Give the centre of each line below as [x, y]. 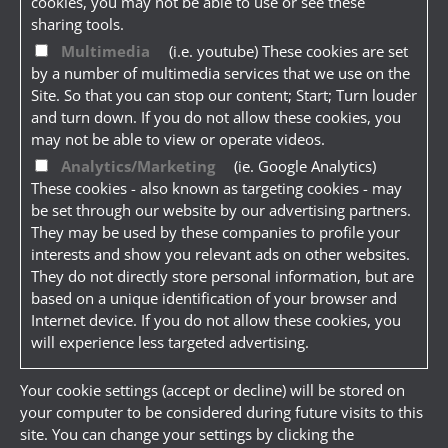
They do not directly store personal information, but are [222, 276]
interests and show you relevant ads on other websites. [220, 254]
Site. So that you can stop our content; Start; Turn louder [224, 95]
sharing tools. [77, 24]
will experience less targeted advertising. [170, 342]
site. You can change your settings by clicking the [187, 434]
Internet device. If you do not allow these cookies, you [216, 320]
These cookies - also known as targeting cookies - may [216, 188]
